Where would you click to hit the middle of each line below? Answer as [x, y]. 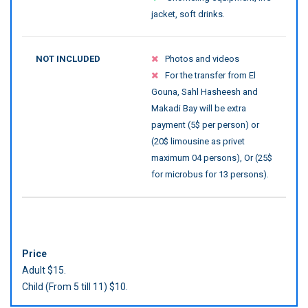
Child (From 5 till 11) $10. [75, 287]
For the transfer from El [210, 76]
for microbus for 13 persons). [210, 175]
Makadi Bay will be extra [199, 109]
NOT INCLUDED [68, 59]
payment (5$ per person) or [205, 125]
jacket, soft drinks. [188, 14]
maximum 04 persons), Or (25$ [212, 158]
